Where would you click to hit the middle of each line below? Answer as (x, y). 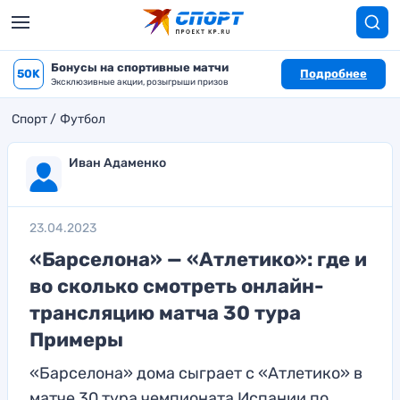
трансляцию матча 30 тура (165, 313)
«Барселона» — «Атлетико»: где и (198, 259)
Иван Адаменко (117, 163)
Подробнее (333, 74)
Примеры (76, 340)
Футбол (83, 119)
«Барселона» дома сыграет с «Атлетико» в (196, 373)
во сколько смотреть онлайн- (177, 286)
